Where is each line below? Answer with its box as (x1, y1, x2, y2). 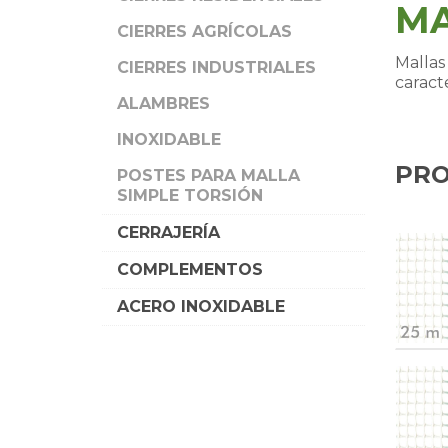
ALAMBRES (117, 94, 210, 113)
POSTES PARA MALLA (117, 166, 300, 185)
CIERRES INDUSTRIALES (117, 58, 316, 77)
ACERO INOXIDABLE (117, 297, 285, 316)
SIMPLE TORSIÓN (117, 186, 263, 205)
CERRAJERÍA (117, 223, 220, 242)
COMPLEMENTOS (117, 260, 263, 279)
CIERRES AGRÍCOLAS (117, 22, 292, 41)
